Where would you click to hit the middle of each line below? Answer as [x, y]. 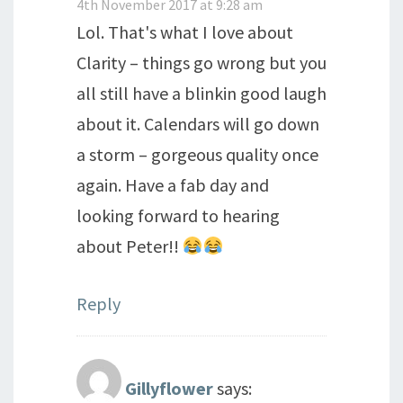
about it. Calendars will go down [198, 124]
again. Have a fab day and [173, 185]
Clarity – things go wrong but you [201, 63]
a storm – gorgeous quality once [197, 154]
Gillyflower [169, 388]
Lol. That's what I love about [185, 32]
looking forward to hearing [178, 215]
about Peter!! [130, 246]
